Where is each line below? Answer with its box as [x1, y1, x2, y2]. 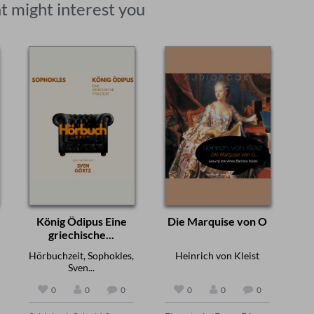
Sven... [68, 261, 95, 273]
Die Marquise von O [168, 214, 267, 228]
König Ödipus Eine [36, 214, 127, 228]
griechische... [48, 227, 114, 241]
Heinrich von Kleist [175, 249, 259, 261]
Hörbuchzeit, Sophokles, [29, 249, 134, 261]
